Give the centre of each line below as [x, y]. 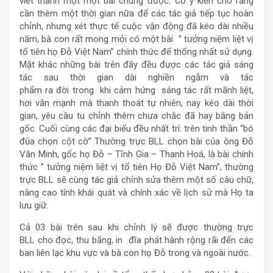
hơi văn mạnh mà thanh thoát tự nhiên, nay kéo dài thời [136, 103]
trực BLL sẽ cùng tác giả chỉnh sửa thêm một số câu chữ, [136, 180]
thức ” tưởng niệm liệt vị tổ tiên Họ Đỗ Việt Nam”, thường [136, 167]
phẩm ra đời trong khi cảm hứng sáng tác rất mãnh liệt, [136, 90]
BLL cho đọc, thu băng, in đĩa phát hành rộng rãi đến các [136, 240]
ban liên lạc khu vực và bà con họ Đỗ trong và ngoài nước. [135, 253]
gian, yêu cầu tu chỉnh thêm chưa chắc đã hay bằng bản [136, 116]
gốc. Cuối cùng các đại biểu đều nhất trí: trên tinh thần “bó [136, 129]
